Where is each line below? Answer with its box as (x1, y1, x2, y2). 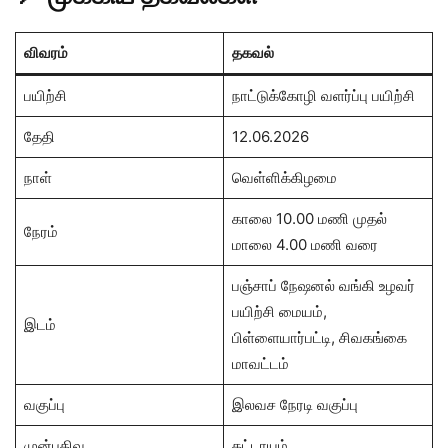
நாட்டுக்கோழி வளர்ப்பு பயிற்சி (231, 85, 415, 105)
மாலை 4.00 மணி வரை (231, 234, 378, 254)
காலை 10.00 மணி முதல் (231, 208, 387, 228)
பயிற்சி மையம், (231, 301, 327, 321)
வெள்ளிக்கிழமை (231, 167, 337, 187)
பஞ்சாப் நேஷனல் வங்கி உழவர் (231, 275, 415, 295)
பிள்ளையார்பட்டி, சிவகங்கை (231, 327, 407, 347)
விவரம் (23, 42, 68, 62)
